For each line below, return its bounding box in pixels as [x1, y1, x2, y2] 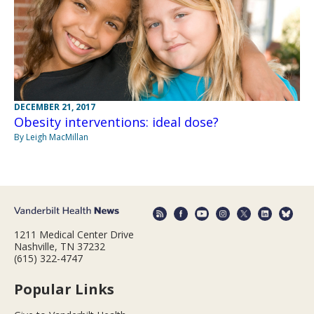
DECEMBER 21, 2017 [14, 100, 95, 113]
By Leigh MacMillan [14, 130, 88, 143]
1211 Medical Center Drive [14, 228, 134, 242]
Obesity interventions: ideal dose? [14, 113, 219, 130]
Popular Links [14, 280, 114, 299]
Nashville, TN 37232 [14, 240, 105, 254]
